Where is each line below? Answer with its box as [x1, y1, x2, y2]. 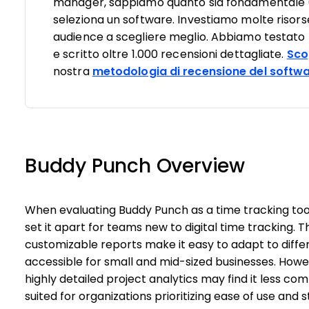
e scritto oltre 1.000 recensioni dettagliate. [53, 48, 287, 60]
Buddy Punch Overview [25, 155, 245, 177]
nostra [53, 66, 92, 77]
